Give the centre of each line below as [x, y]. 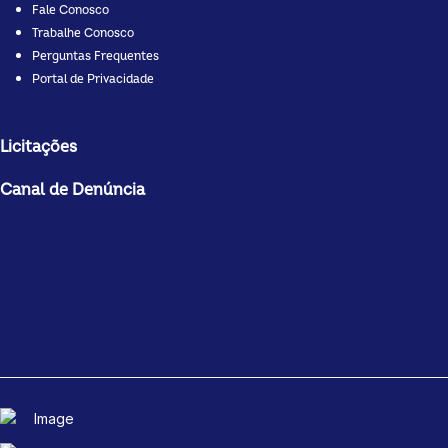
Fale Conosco [70, 10]
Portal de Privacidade [93, 79]
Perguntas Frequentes [95, 56]
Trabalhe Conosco [83, 33]
